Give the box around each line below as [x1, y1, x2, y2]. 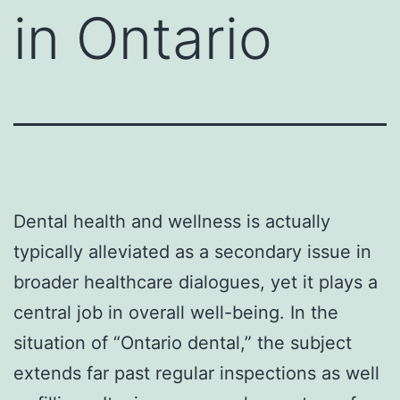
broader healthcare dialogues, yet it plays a [13, 271, 378, 293]
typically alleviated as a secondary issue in [13, 240, 371, 262]
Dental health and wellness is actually [13, 210, 330, 232]
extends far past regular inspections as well [13, 362, 379, 384]
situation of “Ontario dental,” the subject [13, 331, 352, 354]
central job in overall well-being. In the [13, 301, 338, 323]
